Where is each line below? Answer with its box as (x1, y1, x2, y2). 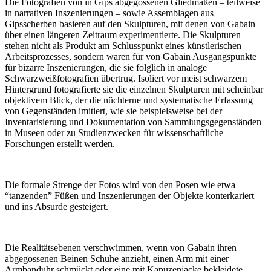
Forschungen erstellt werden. (5, 139, 115, 149)
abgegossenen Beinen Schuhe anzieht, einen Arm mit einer (5, 253, 229, 264)
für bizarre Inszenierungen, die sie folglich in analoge (5, 62, 207, 73)
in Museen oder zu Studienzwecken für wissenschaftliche (5, 128, 223, 138)
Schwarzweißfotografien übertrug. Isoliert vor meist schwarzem (5, 73, 247, 83)
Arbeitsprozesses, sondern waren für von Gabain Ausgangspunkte (5, 51, 256, 62)
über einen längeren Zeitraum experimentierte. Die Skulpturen (5, 30, 241, 40)
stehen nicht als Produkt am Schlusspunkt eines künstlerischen (5, 41, 241, 51)
